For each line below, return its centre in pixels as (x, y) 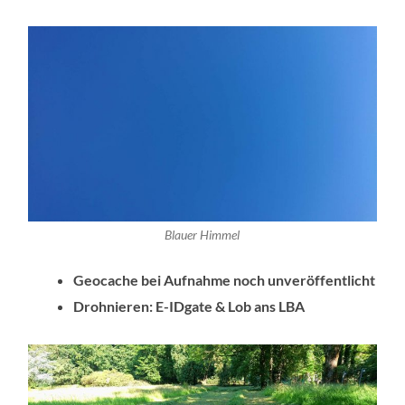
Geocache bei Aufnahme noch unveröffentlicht (225, 280)
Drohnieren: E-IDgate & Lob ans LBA (189, 306)
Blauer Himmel (202, 235)
